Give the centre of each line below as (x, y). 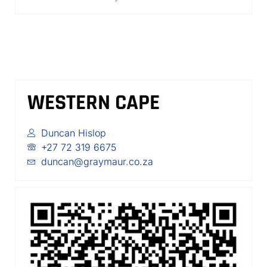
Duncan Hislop (73, 133)
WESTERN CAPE (94, 103)
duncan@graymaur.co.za (97, 162)
